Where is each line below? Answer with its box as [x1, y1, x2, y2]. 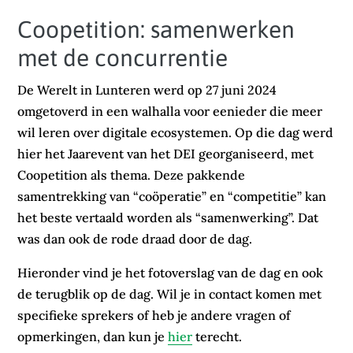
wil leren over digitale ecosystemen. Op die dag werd [17, 124, 334, 140]
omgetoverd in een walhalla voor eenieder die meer [17, 103, 323, 119]
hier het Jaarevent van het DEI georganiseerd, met [17, 146, 314, 162]
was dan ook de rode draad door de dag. [17, 231, 253, 247]
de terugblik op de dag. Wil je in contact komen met [17, 286, 322, 302]
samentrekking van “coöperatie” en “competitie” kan [17, 188, 327, 204]
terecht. [192, 329, 243, 344]
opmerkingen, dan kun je [17, 329, 169, 344]
